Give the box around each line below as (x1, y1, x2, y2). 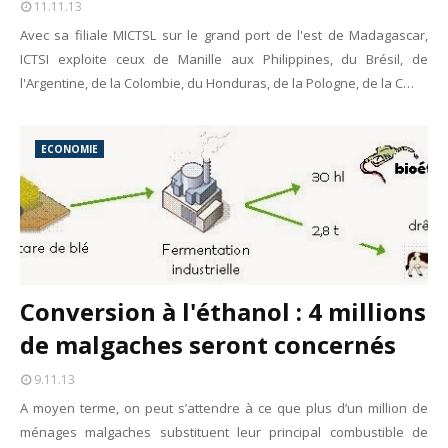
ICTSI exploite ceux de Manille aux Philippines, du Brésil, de (20, 50, 428, 68)
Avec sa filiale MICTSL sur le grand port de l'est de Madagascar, (20, 26, 428, 44)
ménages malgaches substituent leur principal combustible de (20, 423, 428, 441)
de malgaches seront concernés (20, 328, 396, 361)
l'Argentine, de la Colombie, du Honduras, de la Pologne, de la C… (20, 74, 414, 92)
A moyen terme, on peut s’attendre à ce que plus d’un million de (20, 399, 428, 417)
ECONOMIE (41, 142, 98, 156)
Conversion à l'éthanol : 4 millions (20, 295, 426, 328)
